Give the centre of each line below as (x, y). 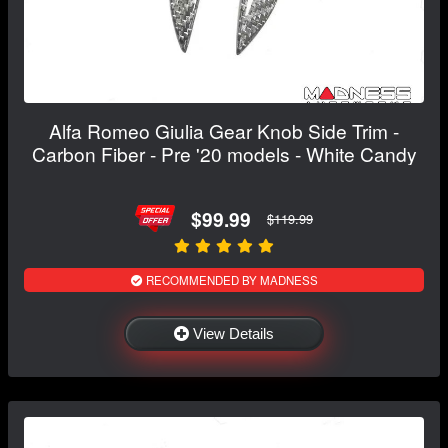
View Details (233, 334)
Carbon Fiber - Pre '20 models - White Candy (224, 154)
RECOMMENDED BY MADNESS (230, 280)
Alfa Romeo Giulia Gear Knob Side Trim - (224, 131)
